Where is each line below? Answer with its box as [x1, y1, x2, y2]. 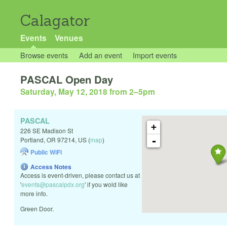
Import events [133, 50, 177, 60]
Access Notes [30, 162, 71, 172]
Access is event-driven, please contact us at [20, 171, 140, 180]
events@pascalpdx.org [21, 180, 85, 189]
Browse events [20, 50, 68, 60]
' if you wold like [85, 180, 128, 189]
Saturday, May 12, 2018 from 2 [20, 86, 134, 98]
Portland [20, 135, 44, 144]
